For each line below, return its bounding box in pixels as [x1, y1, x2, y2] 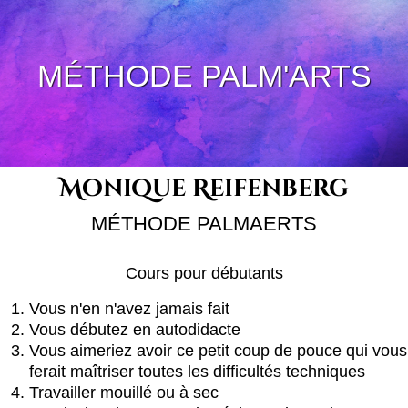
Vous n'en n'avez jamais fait [29, 300, 229, 318]
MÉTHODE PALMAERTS [91, 212, 317, 235]
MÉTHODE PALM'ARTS [36, 58, 372, 93]
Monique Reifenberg [59, 173, 349, 205]
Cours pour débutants [125, 264, 283, 282]
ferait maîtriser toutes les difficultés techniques [29, 362, 365, 381]
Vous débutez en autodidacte [29, 321, 240, 339]
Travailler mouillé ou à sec [29, 383, 219, 402]
